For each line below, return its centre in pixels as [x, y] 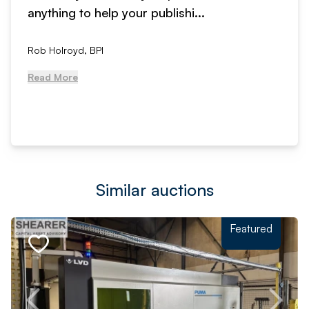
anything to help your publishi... [116, 12]
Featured [251, 228]
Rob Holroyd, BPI [66, 50]
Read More [53, 77]
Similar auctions [154, 189]
